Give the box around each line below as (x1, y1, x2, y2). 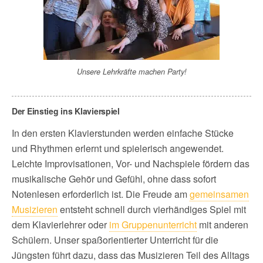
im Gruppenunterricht (109, 217, 197, 231)
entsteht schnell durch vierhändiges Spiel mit (58, 202, 246, 216)
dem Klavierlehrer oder (12, 217, 109, 231)
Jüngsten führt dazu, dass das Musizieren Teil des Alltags (12, 248, 249, 262)
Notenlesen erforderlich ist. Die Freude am (12, 187, 190, 201)
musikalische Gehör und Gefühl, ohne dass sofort (12, 171, 216, 186)
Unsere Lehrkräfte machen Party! (76, 66, 187, 77)
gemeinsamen (190, 187, 249, 201)
